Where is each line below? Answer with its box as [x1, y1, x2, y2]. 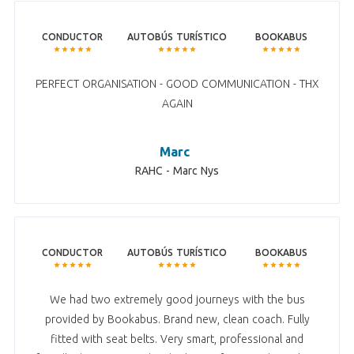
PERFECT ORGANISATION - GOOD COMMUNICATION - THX [35, 77, 319, 91]
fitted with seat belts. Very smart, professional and [51, 333, 303, 346]
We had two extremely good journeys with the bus [49, 293, 305, 307]
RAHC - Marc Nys [135, 164, 219, 178]
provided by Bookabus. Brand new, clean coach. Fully [44, 313, 310, 326]
